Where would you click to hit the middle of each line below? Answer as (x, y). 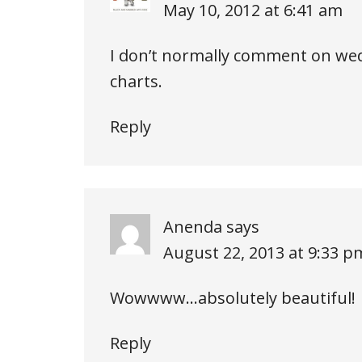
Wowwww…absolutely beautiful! (233, 297)
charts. (136, 81)
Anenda (193, 226)
